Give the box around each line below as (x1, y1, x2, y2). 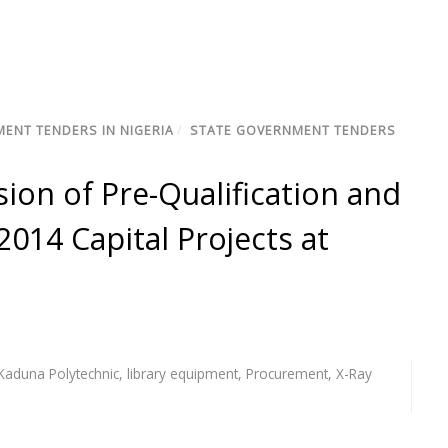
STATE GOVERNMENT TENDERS (190, 122, 396, 140)
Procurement (246, 364, 328, 384)
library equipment (127, 364, 238, 384)
